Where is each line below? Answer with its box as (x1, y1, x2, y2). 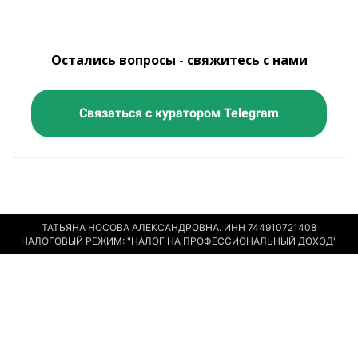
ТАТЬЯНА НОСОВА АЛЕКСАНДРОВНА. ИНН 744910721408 (42, 221, 316, 233)
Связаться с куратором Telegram (79, 105, 279, 121)
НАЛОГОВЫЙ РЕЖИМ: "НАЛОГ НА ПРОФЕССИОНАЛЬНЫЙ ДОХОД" (21, 235, 337, 247)
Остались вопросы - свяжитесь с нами (50, 51, 308, 69)
